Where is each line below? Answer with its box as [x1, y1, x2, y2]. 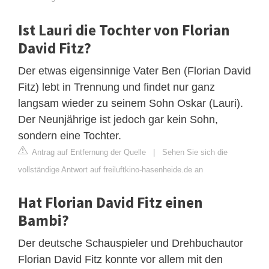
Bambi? [18, 210, 69, 230]
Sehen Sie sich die [162, 147, 228, 157]
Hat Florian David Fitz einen [18, 192, 203, 212]
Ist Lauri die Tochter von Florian [18, 20, 230, 40]
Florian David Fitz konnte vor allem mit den [18, 253, 223, 265]
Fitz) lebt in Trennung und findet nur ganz [18, 80, 215, 93]
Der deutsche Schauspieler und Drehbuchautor [18, 237, 243, 249]
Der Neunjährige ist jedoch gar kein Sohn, [18, 113, 218, 125]
